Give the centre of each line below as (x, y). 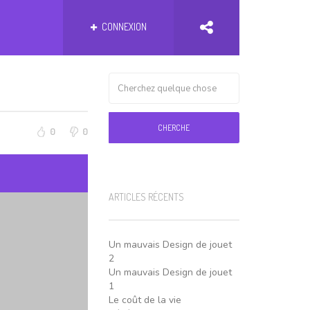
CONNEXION (123, 27)
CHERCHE (174, 128)
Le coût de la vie (145, 300)
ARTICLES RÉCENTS (146, 197)
